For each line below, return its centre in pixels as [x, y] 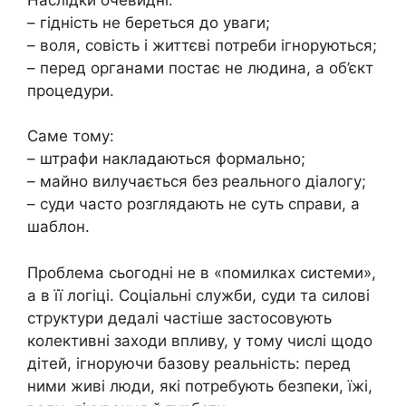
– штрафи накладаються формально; [166, 159]
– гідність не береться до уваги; [149, 22]
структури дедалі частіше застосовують [179, 318]
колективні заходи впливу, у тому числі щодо [200, 340]
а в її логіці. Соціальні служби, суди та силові [198, 295]
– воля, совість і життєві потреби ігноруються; [202, 45]
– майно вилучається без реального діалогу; [197, 182]
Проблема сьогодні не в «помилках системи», [202, 272]
